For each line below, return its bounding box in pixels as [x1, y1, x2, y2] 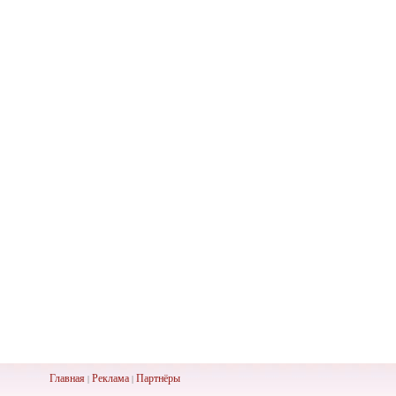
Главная [49, 370, 85, 385]
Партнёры [135, 370, 180, 385]
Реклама [91, 370, 129, 385]
